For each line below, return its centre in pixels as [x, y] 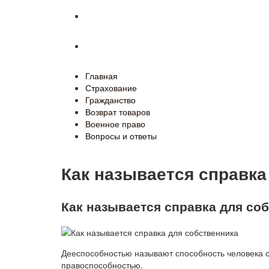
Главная [101, 76]
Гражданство [110, 100]
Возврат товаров [118, 112]
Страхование [111, 88]
